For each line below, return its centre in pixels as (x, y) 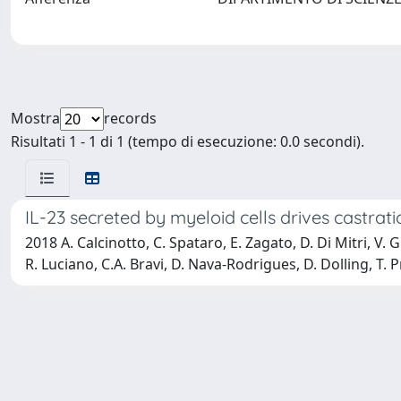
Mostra (35, 118)
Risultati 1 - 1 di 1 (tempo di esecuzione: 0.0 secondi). (188, 141)
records (130, 118)
